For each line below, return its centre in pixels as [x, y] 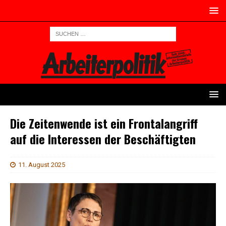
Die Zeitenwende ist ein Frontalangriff [104, 123]
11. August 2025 [42, 165]
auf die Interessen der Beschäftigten [103, 139]
